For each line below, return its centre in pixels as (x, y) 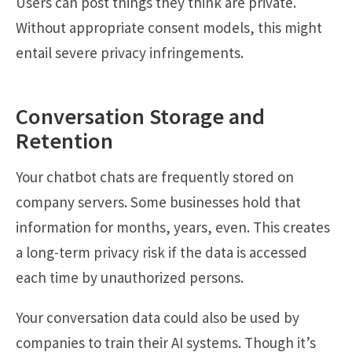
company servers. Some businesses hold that (158, 202)
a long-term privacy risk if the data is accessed (161, 252)
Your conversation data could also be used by (158, 317)
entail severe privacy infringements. (130, 52)
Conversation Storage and (140, 116)
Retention (64, 140)
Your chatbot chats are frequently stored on (155, 176)
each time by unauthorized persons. (130, 277)
